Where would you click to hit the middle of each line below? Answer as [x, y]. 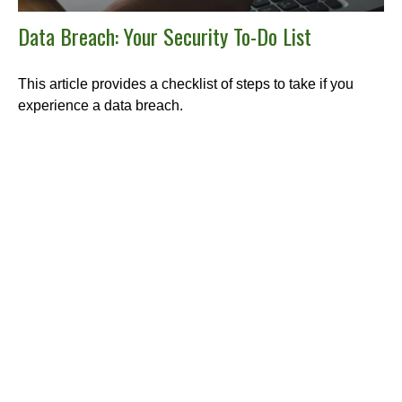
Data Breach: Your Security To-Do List [165, 36]
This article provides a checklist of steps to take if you [186, 84]
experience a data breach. [100, 106]
